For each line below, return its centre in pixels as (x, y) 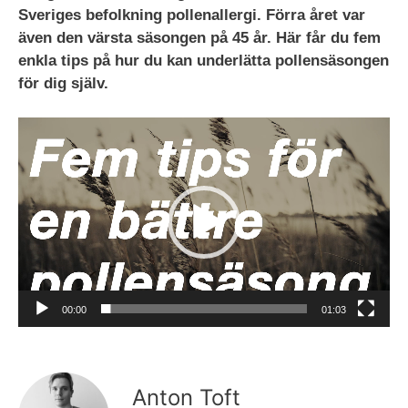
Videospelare (66, 128)
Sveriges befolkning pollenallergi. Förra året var (192, 15)
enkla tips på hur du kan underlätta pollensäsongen (204, 60)
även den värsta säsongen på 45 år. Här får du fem (199, 37)
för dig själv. (66, 83)
